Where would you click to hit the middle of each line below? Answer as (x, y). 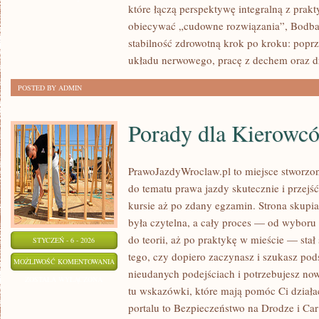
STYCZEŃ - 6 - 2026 (64, 240)
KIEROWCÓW (135, 296)
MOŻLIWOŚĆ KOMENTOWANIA (64, 261)
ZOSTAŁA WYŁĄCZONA (64, 279)
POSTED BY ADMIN (50, 88)
